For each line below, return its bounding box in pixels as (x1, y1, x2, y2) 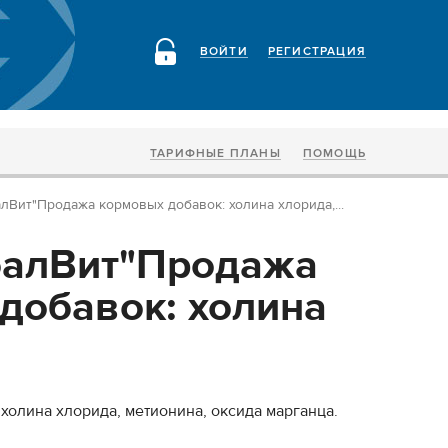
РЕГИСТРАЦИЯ (267, 44, 366, 59)
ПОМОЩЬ (302, 146, 366, 161)
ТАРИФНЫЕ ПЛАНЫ (149, 146, 281, 161)
